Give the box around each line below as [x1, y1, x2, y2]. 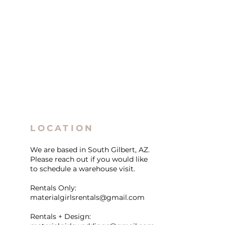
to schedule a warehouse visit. [30, 164, 136, 173]
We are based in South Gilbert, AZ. [30, 145, 150, 154]
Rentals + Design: [30, 212, 91, 221]
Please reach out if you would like [30, 155, 148, 164]
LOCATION [30, 123, 94, 133]
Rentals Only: [30, 183, 77, 192]
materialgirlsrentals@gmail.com [30, 193, 145, 202]
